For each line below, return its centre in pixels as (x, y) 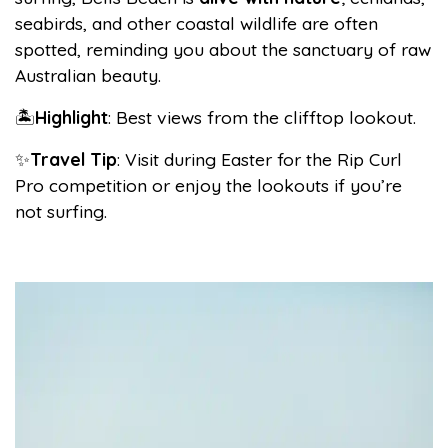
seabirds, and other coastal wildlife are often (196, 23)
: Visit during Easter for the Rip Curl (259, 159)
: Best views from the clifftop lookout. (262, 117)
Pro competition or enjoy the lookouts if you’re (208, 185)
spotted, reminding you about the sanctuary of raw (223, 49)
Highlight (71, 117)
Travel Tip (73, 159)
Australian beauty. (88, 75)
